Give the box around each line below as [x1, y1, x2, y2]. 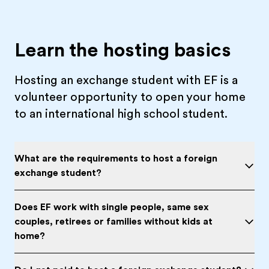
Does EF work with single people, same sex [14, 202, 209, 213]
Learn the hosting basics [14, 39, 231, 61]
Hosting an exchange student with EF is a [14, 73, 238, 87]
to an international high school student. [14, 107, 228, 121]
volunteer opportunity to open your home [14, 90, 246, 104]
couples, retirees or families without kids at [14, 216, 213, 227]
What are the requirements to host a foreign [14, 153, 217, 164]
